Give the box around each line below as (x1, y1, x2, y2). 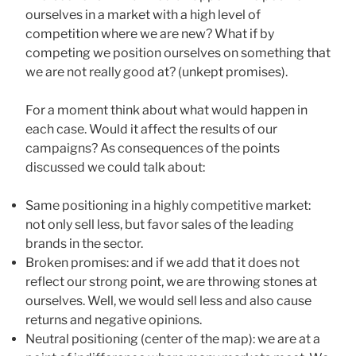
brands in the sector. (25, 235, 143, 251)
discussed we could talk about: (25, 159, 205, 175)
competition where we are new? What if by (25, 25, 274, 41)
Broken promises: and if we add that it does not (25, 254, 300, 270)
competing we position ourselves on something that (25, 44, 331, 60)
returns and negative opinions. (25, 311, 202, 327)
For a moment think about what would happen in (25, 102, 308, 118)
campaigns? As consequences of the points (25, 140, 280, 156)
